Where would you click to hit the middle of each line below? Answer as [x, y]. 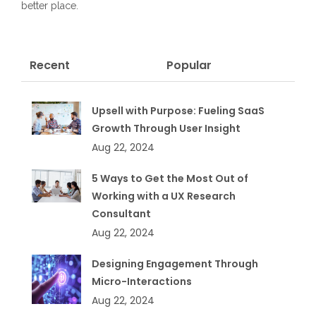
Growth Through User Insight [166, 128]
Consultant [121, 213]
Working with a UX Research [164, 196]
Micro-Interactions [142, 281]
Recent [50, 65]
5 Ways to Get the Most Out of [170, 178]
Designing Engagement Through [175, 263]
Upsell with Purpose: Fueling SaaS [178, 110]
